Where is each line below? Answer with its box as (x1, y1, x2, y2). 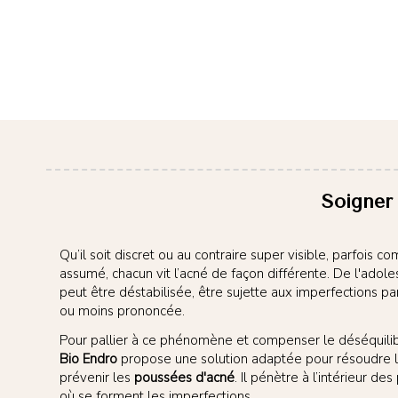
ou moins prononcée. (60, 302, 185, 321)
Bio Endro (60, 350, 117, 369)
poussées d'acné (134, 369, 235, 387)
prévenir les (60, 369, 134, 387)
